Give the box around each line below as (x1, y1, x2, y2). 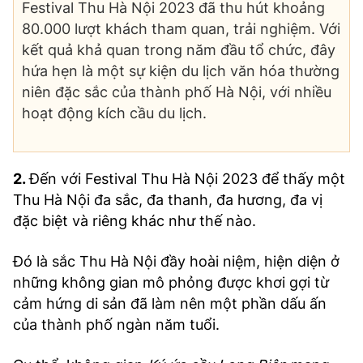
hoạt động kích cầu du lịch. (22, 105, 207, 122)
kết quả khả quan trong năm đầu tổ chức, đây (22, 41, 335, 59)
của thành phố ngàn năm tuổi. (13, 316, 220, 334)
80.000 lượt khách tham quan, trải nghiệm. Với (22, 20, 340, 38)
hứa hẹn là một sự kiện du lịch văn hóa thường (22, 62, 340, 80)
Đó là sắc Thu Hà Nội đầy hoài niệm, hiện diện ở (13, 253, 340, 271)
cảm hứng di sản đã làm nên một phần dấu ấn (13, 295, 327, 313)
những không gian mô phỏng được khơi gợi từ (13, 274, 329, 292)
